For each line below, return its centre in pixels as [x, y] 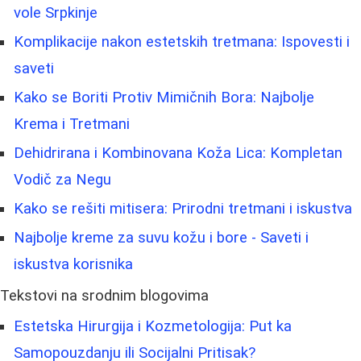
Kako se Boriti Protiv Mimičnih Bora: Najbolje [164, 97]
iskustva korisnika [73, 264]
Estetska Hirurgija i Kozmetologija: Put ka [153, 326]
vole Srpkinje [56, 12]
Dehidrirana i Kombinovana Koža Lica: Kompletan [178, 153]
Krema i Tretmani [72, 124]
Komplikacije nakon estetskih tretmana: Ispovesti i [182, 41]
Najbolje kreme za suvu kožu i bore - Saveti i [161, 237]
